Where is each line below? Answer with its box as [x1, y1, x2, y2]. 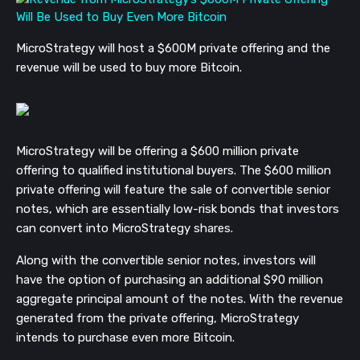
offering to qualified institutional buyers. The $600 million [16, 163, 331, 178]
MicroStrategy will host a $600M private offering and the [16, 41, 330, 56]
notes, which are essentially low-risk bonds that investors [16, 202, 339, 217]
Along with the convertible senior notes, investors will [16, 253, 316, 268]
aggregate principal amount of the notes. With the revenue [16, 292, 343, 307]
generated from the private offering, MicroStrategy [16, 311, 299, 326]
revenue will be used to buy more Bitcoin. [16, 60, 242, 76]
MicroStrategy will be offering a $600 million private [16, 144, 299, 159]
